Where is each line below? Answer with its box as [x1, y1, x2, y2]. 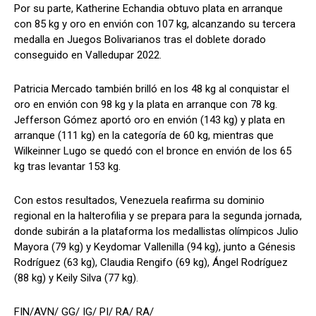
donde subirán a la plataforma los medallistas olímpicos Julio [14, 225, 298, 238]
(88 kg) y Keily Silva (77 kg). [14, 272, 138, 285]
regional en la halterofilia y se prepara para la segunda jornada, [14, 209, 302, 223]
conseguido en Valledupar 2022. [14, 49, 162, 62]
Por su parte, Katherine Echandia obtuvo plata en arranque [14, 2, 283, 16]
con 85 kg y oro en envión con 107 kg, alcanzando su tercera [14, 18, 296, 31]
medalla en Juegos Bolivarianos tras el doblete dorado [14, 33, 266, 47]
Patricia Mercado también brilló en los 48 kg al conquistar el [14, 83, 289, 96]
